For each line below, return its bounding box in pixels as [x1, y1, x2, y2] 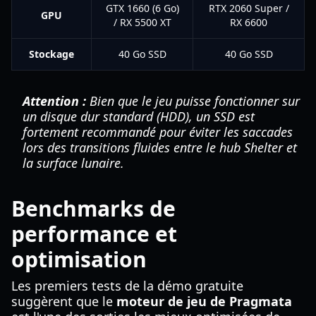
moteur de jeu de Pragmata [116, 293, 292, 310]
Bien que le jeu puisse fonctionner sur [86, 92, 300, 109]
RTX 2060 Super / [208, 1, 289, 15]
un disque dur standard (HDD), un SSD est [23, 108, 255, 125]
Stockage [29, 47, 74, 61]
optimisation [11, 245, 147, 274]
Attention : [23, 92, 86, 109]
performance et [11, 219, 177, 248]
